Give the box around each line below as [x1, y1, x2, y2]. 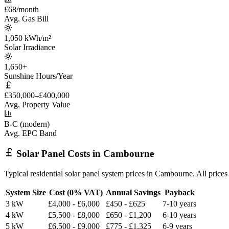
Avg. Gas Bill [4, 14, 49, 23]
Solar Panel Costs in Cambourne [13, 148, 154, 159]
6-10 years [163, 210, 196, 219]
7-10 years [163, 199, 196, 208]
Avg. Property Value [4, 100, 70, 109]
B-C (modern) [4, 119, 50, 128]
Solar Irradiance [4, 42, 55, 52]
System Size [6, 188, 46, 197]
